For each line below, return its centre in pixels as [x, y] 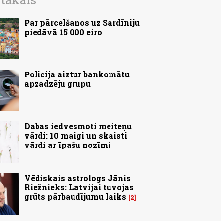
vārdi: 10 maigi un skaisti [76, 136]
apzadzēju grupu [57, 84]
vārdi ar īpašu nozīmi [68, 145]
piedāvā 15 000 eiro [63, 32]
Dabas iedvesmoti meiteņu [78, 126]
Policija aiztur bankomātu [77, 74]
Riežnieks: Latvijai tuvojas [79, 187]
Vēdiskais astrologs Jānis [77, 178]
